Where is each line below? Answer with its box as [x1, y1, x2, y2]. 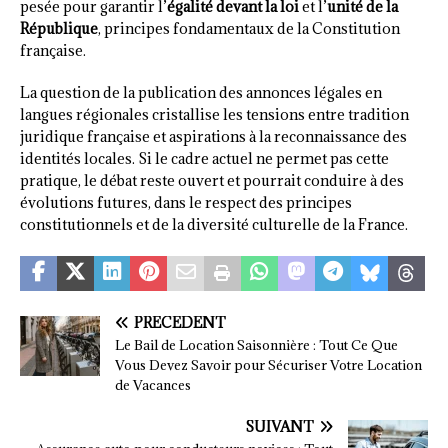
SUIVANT [245, 416, 314, 436]
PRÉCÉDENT [134, 312, 226, 332]
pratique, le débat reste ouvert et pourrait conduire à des [20, 170, 404, 190]
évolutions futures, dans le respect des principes [20, 192, 352, 212]
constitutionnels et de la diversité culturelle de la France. [20, 214, 408, 234]
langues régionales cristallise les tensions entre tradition [20, 104, 409, 124]
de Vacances [115, 375, 191, 394]
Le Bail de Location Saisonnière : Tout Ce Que [115, 335, 398, 354]
